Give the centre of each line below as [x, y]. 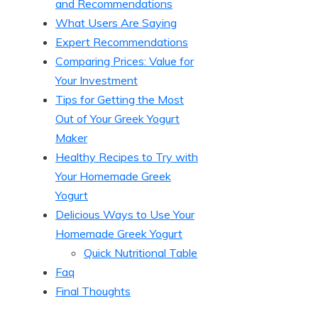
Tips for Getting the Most [120, 99]
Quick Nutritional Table [141, 252]
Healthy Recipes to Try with [127, 157]
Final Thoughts [93, 291]
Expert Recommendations [122, 42]
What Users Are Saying [116, 22]
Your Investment [97, 80]
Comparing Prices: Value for [125, 61]
